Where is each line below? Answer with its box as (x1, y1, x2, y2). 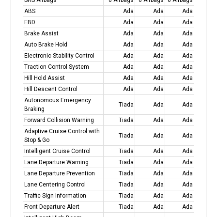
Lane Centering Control (24, 181, 86, 188)
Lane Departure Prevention (24, 170, 95, 177)
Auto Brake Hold (24, 41, 67, 48)
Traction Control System (24, 63, 89, 70)
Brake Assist (24, 30, 59, 37)
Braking (24, 105, 45, 112)
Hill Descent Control (24, 85, 77, 93)
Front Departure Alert (24, 203, 79, 210)
